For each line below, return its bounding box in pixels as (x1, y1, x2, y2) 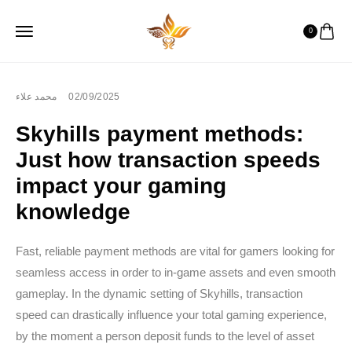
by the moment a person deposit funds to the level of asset (16, 329, 314, 343)
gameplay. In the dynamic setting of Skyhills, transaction (16, 287, 302, 300)
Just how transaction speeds (16, 148, 321, 172)
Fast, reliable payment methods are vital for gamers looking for (16, 244, 335, 258)
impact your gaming (16, 174, 226, 198)
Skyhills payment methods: (16, 122, 303, 146)
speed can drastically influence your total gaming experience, (16, 308, 327, 321)
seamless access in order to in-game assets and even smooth (16, 266, 335, 279)
